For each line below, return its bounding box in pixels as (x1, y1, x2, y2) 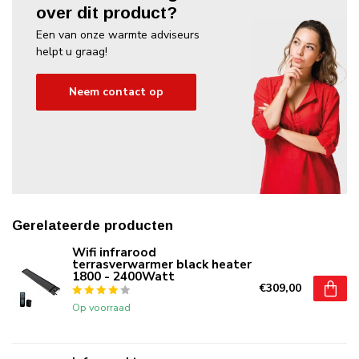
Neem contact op (69, 84, 163, 100)
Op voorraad (72, 300, 131, 314)
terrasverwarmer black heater (72, 255, 252, 272)
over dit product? (36, 2, 177, 22)
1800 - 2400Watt (72, 267, 175, 284)
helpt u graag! (36, 43, 107, 59)
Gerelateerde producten (12, 217, 173, 233)
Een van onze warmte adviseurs (36, 26, 200, 42)
